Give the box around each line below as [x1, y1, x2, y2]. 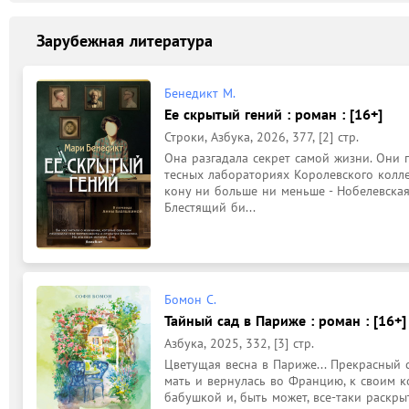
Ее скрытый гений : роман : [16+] [164, 104, 383, 123]
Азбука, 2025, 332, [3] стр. [164, 334, 314, 351]
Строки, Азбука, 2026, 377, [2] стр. [164, 128, 359, 145]
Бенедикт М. [164, 84, 236, 101]
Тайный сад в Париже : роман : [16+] [164, 310, 406, 330]
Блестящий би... [164, 198, 256, 215]
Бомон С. [164, 290, 216, 308]
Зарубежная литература [37, 30, 213, 51]
